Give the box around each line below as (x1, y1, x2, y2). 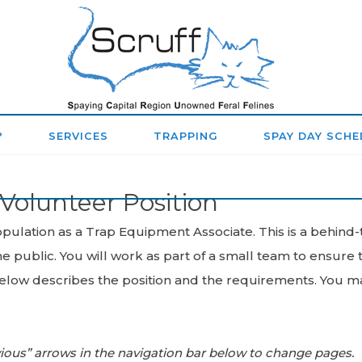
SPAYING (200, 63, 292, 91)
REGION (205, 126, 287, 154)
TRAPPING (153, 130, 218, 142)
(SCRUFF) (198, 252, 294, 280)
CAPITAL (201, 95, 291, 123)
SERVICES (48, 130, 108, 142)
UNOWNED (187, 158, 305, 186)
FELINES (203, 221, 289, 249)
